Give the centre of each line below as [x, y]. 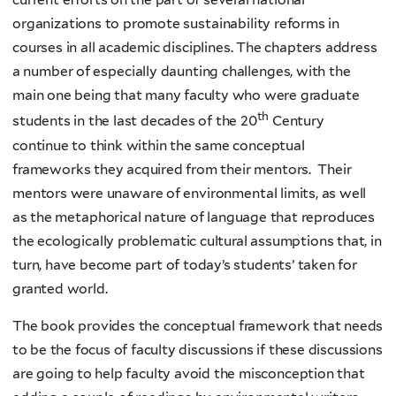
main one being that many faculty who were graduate [186, 95]
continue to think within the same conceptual [159, 145]
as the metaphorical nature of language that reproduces [194, 217]
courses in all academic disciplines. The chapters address [195, 48]
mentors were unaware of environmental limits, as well [190, 193]
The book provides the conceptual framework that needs [198, 326]
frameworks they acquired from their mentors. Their [182, 169]
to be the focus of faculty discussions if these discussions [198, 350]
